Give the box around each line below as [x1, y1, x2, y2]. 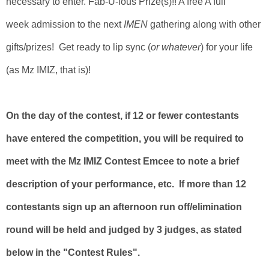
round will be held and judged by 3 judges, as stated [6, 225, 242, 235]
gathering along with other [148, 19, 261, 29]
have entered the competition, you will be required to [6, 133, 244, 144]
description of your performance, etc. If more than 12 [6, 179, 246, 189]
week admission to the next [6, 19, 124, 29]
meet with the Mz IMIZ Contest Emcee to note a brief [6, 156, 239, 166]
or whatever [151, 42, 201, 52]
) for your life [201, 42, 253, 52]
